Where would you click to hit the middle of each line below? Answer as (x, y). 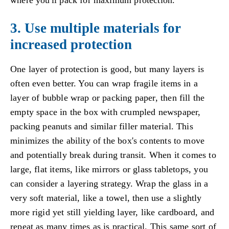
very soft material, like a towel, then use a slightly (106, 198)
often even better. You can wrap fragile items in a (104, 84)
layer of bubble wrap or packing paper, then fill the (108, 98)
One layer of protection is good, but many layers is (107, 69)
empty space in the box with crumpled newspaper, (106, 112)
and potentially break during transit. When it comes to (113, 155)
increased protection (71, 45)
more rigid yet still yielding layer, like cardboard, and (112, 212)
